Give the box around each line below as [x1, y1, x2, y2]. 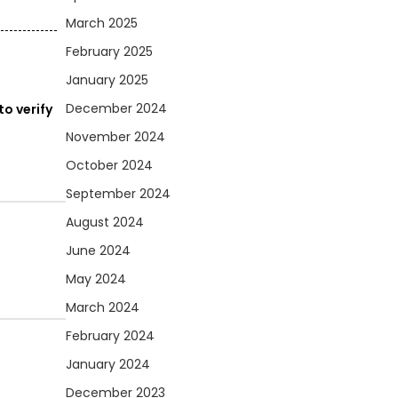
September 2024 [66, 185, 171, 203]
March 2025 [66, 14, 138, 32]
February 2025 [66, 43, 153, 60]
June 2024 [66, 242, 131, 259]
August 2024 [66, 213, 144, 231]
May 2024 [66, 270, 126, 288]
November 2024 [66, 128, 165, 146]
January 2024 [66, 355, 150, 373]
